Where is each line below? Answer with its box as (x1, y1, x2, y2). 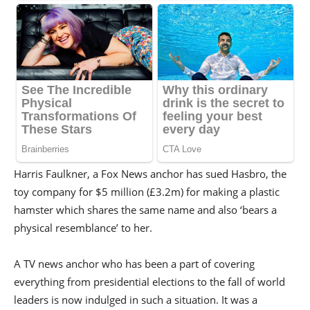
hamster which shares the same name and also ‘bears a (14, 203, 277, 217)
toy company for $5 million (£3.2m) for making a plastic (14, 185, 280, 199)
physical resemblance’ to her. (14, 221, 152, 235)
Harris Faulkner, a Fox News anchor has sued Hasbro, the (14, 167, 286, 181)
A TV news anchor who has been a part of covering (14, 257, 255, 271)
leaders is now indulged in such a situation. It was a (14, 293, 257, 307)
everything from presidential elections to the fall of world (14, 275, 285, 289)
